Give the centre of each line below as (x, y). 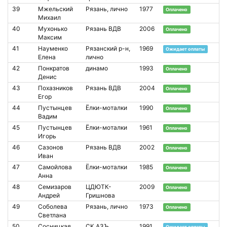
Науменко (53, 48)
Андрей (49, 195)
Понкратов (54, 68)
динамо (97, 68)
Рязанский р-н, (108, 48)
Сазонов (51, 147)
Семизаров (55, 186)
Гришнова (100, 195)
